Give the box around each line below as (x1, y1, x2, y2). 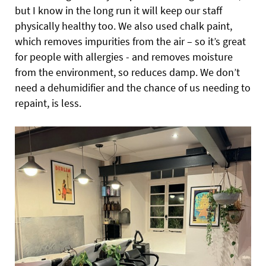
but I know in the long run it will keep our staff (15, 4, 222, 17)
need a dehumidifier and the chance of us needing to (15, 81, 251, 94)
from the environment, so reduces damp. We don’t (15, 65, 240, 79)
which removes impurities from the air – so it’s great (15, 34, 246, 48)
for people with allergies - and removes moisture (15, 50, 233, 64)
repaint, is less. (15, 96, 81, 110)
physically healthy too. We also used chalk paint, (15, 19, 232, 33)
